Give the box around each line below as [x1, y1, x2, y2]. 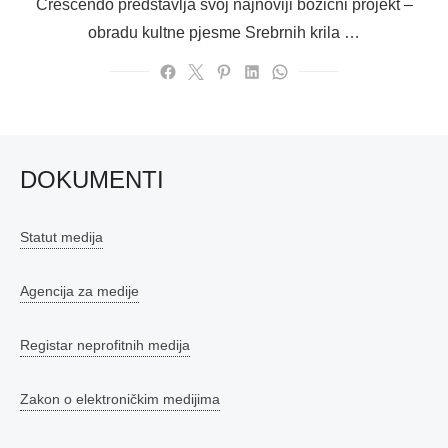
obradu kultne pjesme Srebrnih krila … [88, 24, 360, 41]
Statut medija [20, 229, 103, 245]
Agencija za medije [20, 283, 139, 299]
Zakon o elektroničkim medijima [20, 391, 220, 407]
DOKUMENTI [20, 166, 164, 193]
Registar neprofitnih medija [20, 337, 190, 353]
